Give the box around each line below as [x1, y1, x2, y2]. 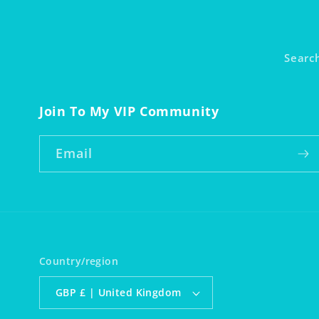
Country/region [39, 254, 119, 268]
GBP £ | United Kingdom [79, 286, 182, 300]
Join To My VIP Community [39, 103, 219, 120]
